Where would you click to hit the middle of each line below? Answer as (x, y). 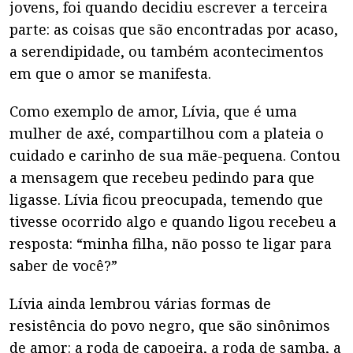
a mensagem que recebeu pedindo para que (162, 177)
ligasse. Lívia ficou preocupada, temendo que (166, 199)
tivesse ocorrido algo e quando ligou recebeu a (173, 221)
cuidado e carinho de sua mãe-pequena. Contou (175, 155)
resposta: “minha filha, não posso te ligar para (171, 243)
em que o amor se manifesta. (110, 73)
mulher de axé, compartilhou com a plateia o (167, 133)
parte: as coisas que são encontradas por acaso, (174, 29)
